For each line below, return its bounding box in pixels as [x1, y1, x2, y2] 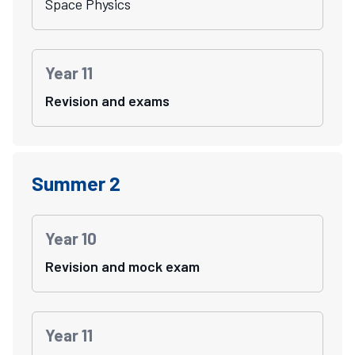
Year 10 [45, 227, 97, 248]
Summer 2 [32, 170, 120, 195]
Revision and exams [45, 91, 170, 109]
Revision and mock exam [45, 257, 200, 275]
